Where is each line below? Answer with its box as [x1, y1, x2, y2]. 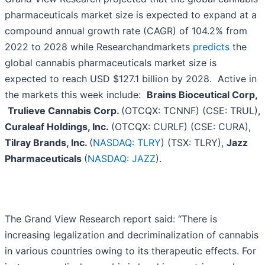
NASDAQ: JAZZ [88, 153, 156, 165]
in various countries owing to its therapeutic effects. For [5, 245, 256, 257]
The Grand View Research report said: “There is [5, 213, 217, 225]
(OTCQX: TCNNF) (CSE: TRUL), [121, 105, 260, 117]
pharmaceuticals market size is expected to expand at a [5, 9, 257, 21]
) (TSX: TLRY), [161, 137, 227, 149]
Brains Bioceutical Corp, [147, 89, 258, 101]
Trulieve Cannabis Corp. [8, 105, 121, 117]
